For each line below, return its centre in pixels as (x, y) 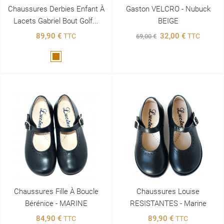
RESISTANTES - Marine (168, 203)
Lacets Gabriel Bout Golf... (56, 21)
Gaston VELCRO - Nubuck (168, 9)
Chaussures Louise (168, 191)
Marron (67, 57)
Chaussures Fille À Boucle (56, 191)
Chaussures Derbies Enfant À (56, 9)
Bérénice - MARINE (56, 203)
